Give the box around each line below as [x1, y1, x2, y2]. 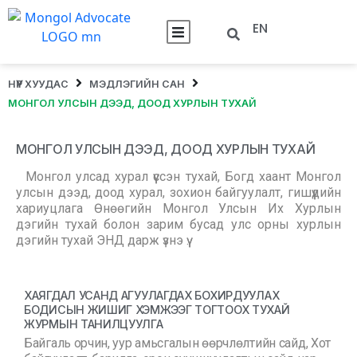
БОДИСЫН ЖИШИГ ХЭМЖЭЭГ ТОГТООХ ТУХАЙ [24, 303, 290, 316]
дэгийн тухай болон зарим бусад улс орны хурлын [16, 217, 341, 232]
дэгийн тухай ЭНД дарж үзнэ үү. [16, 233, 189, 248]
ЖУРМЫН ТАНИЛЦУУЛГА [24, 317, 163, 331]
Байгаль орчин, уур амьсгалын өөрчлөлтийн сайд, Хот [24, 335, 331, 351]
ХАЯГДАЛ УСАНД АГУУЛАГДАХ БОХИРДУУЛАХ [24, 288, 280, 302]
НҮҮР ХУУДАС [8, 77, 69, 90]
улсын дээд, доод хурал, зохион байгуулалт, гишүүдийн [16, 185, 341, 200]
